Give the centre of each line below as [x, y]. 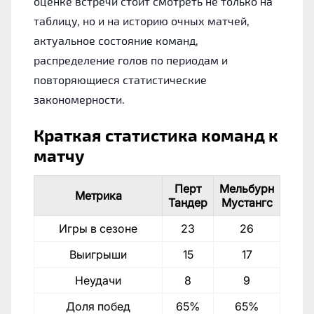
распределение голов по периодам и [131, 60]
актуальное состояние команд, [116, 41]
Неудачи [98, 281]
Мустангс [247, 203]
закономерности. [79, 100]
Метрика [98, 196]
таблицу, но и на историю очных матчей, [142, 21]
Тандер [188, 203]
